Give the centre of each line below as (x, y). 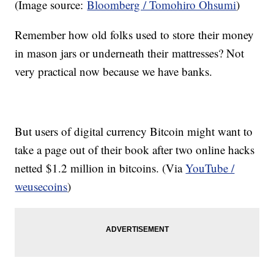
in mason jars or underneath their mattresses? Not (130, 53)
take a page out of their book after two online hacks (135, 150)
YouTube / (210, 168)
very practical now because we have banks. (116, 72)
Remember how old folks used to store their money (135, 35)
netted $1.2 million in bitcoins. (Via (100, 168)
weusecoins (41, 187)
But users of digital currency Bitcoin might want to (134, 131)
